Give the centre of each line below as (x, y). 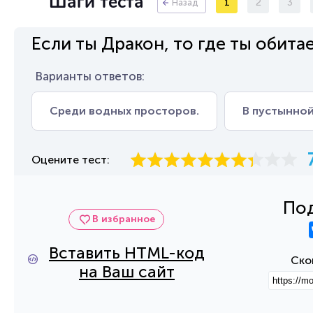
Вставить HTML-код (127, 253)
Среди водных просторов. (124, 111)
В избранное (123, 219)
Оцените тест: (71, 160)
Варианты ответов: (90, 76)
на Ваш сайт (127, 271)
